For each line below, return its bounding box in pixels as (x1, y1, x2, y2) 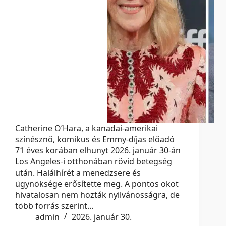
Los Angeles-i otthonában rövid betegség (15, 156, 172, 167)
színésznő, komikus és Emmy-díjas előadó (15, 134, 175, 145)
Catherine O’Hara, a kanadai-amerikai (15, 123, 158, 134)
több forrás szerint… (15, 200, 94, 212)
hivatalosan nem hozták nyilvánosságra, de (15, 189, 180, 201)
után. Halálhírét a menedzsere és (15, 167, 141, 179)
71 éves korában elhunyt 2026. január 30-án (15, 145, 181, 156)
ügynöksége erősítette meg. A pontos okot (15, 178, 179, 190)
